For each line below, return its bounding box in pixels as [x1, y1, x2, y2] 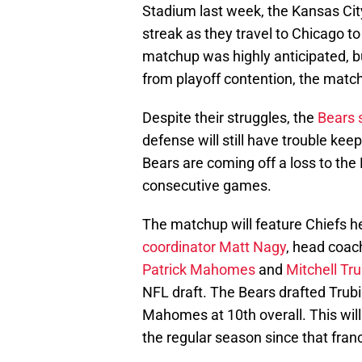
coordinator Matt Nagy [142, 238, 286, 256]
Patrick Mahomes [142, 261, 255, 279]
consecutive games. [142, 177, 271, 195]
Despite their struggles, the [142, 109, 318, 127]
